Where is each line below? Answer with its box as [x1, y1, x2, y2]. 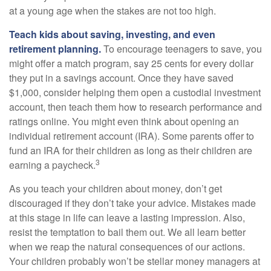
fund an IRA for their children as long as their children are [9, 143, 252, 157]
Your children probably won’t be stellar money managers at [9, 253, 260, 268]
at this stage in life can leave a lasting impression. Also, [9, 210, 245, 224]
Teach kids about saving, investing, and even [9, 27, 215, 41]
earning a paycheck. [9, 157, 96, 172]
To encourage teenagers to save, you [101, 41, 262, 56]
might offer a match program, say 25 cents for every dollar [9, 56, 253, 70]
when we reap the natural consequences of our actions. [9, 239, 245, 253]
